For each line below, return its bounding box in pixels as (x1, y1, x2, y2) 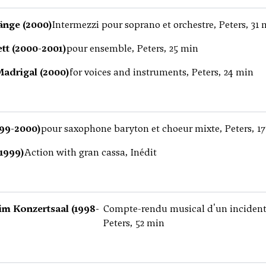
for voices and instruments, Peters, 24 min (69, 66, 254, 78)
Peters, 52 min (103, 217, 164, 229)
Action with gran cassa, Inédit (24, 146, 157, 159)
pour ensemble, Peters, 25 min (66, 42, 198, 55)
